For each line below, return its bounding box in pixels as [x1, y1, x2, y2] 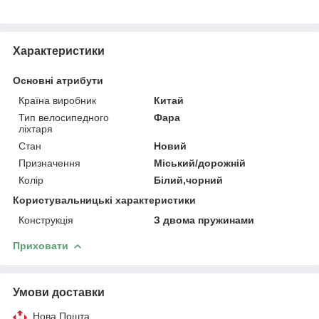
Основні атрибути [13, 74, 103, 86]
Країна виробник [19, 94, 96, 106]
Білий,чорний [154, 174, 224, 186]
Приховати [13, 239, 68, 251]
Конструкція [19, 214, 73, 226]
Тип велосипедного [19, 111, 109, 123]
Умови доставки [13, 286, 105, 298]
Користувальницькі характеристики [13, 194, 196, 206]
